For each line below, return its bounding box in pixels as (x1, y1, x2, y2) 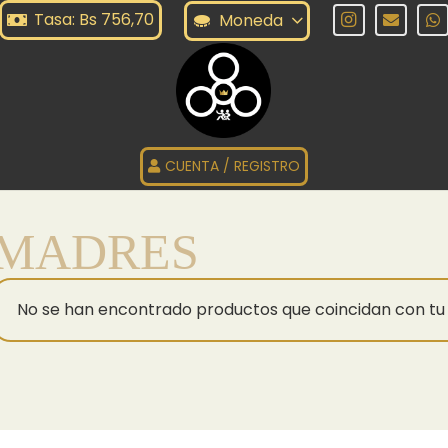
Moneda (219, 9, 284, 32)
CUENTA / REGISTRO (165, 155, 301, 176)
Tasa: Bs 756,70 (33, 8, 154, 31)
